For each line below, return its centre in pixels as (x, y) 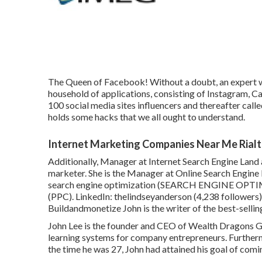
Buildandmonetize (85, 208)
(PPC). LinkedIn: (81, 196)
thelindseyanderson (153, 196)
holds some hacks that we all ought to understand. (146, 117)
